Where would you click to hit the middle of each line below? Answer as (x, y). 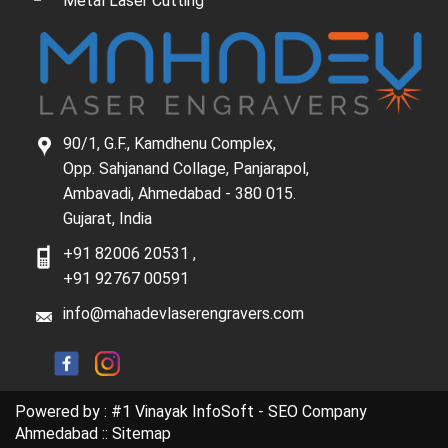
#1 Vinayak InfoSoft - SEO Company (239, 412)
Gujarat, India (107, 219)
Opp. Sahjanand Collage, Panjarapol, (186, 169)
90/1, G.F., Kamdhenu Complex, (169, 144)
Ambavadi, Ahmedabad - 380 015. (179, 194)
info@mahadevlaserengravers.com (183, 314)
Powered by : (63, 412)
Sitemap (141, 434)
